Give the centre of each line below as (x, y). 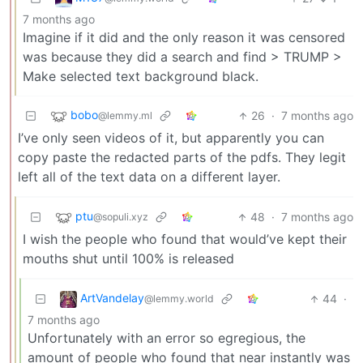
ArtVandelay (112, 298)
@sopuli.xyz (121, 217)
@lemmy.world (179, 299)
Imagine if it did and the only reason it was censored (184, 38)
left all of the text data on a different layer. (149, 177)
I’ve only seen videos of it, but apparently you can (171, 138)
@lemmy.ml (125, 116)
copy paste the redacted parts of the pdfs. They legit (182, 158)
